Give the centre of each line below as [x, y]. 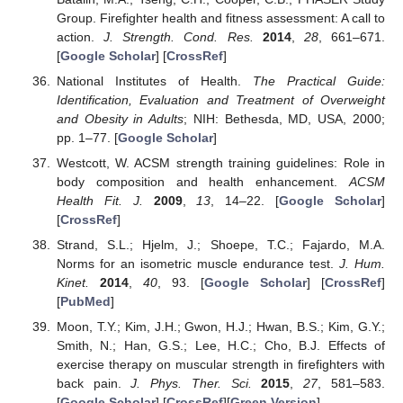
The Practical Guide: [319, 81]
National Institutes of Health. [154, 81]
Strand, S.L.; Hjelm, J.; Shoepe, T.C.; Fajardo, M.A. [220, 245]
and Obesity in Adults [120, 118]
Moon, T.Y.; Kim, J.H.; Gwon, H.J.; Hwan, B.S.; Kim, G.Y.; [220, 327]
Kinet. [72, 283]
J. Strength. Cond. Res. [179, 36]
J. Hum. [363, 264]
